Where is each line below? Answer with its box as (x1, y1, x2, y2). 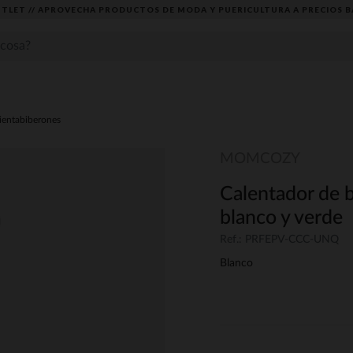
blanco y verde (220, 208, 343, 228)
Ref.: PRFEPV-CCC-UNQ (220, 234, 339, 246)
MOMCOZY (220, 151, 300, 166)
